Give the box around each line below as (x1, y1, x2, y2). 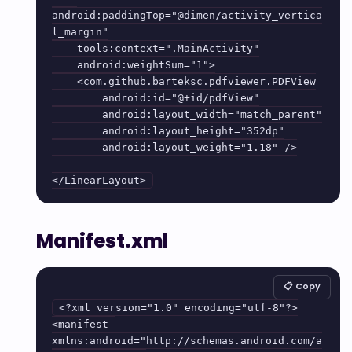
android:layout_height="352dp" (52, 124, 102, 137)
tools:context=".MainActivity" (52, 42, 77, 54)
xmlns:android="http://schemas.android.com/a (52, 334, 322, 346)
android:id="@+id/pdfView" (52, 91, 102, 104)
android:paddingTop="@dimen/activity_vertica (52, 9, 322, 21)
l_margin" (52, 25, 108, 38)
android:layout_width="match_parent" (52, 108, 102, 120)
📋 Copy (284, 279, 321, 292)
